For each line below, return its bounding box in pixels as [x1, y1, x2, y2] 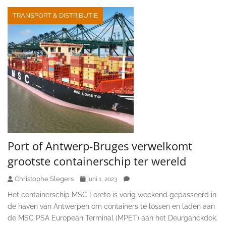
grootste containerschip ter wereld [8, 153, 186, 168]
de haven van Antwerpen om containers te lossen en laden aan [8, 202, 215, 210]
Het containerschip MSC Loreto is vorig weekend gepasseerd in [8, 190, 216, 199]
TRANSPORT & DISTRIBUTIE [13, 11, 98, 19]
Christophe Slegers [15, 175, 74, 183]
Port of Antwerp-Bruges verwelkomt [8, 138, 192, 153]
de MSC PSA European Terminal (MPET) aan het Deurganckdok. [8, 213, 217, 222]
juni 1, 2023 [87, 175, 117, 183]
